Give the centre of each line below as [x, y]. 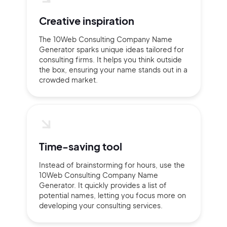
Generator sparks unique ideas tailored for [111, 49]
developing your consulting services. [101, 205]
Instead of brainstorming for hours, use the [112, 165]
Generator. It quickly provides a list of [103, 185]
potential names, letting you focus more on [112, 195]
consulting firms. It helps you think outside [110, 59]
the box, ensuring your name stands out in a [113, 69]
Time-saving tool [80, 146]
